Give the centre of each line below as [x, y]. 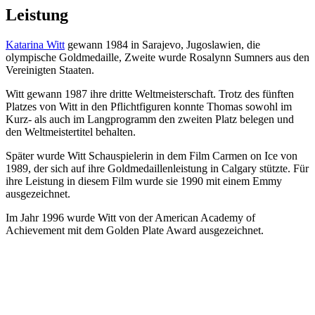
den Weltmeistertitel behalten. [71, 132]
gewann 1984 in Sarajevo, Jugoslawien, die [162, 45]
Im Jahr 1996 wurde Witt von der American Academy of [130, 218]
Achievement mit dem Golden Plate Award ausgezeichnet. [135, 231]
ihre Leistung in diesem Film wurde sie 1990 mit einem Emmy [144, 181]
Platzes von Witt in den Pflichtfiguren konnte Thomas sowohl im [149, 107]
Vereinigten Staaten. [50, 70]
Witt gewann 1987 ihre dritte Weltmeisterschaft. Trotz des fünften [150, 94]
